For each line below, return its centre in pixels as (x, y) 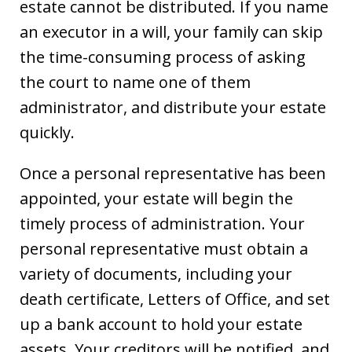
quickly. (47, 132)
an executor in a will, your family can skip (171, 31)
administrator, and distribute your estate (173, 107)
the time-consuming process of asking (163, 57)
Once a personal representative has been (173, 173)
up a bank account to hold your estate (161, 324)
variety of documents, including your (156, 273)
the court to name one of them (135, 82)
